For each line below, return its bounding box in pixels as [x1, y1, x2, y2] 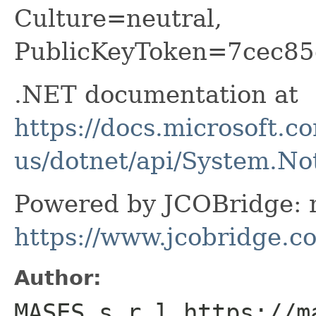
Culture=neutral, [14, 4, 222, 32]
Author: [14, 265, 102, 290]
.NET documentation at [14, 80, 298, 109]
